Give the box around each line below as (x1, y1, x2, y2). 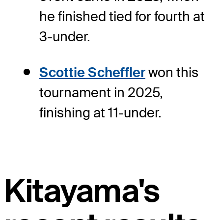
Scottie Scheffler (39, 64, 145, 82)
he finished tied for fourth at (39, 8, 205, 26)
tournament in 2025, (39, 84, 163, 102)
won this (145, 64, 198, 82)
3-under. (39, 28, 90, 46)
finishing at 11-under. (39, 104, 162, 122)
